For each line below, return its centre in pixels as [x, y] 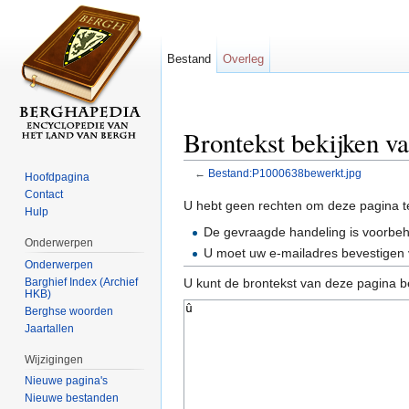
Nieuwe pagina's [67, 381]
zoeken [319, 187]
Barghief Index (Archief [82, 282]
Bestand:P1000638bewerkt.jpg [284, 173]
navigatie [264, 187]
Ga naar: [211, 187]
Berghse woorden [69, 311]
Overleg [244, 59]
